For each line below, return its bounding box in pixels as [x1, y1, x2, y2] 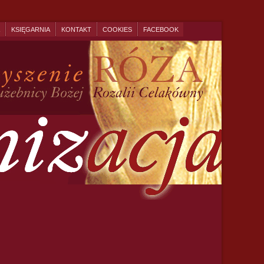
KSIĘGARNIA [11, 26, 50, 33]
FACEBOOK [143, 26, 179, 33]
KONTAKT [61, 26, 91, 33]
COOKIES [102, 26, 132, 33]
